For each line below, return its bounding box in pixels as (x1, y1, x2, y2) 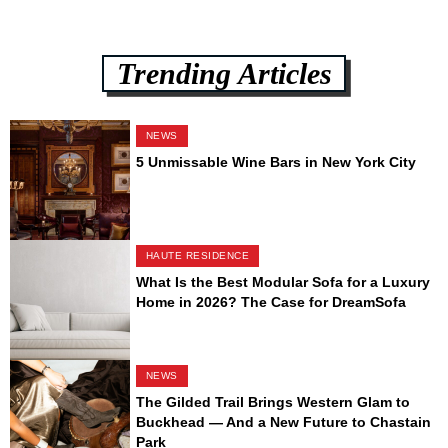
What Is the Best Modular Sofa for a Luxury (135, 274, 430, 291)
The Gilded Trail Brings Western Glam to (135, 394, 410, 411)
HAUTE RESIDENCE (145, 250, 250, 262)
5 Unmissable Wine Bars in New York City (135, 154, 416, 171)
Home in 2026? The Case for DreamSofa (135, 294, 406, 311)
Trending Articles (116, 56, 332, 90)
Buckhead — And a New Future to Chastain (135, 414, 431, 431)
